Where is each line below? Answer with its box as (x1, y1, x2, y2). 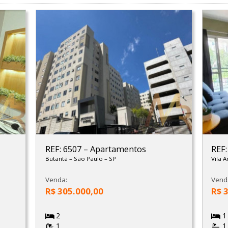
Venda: (45, 175, 67, 185)
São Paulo (73, 154, 104, 162)
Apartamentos (90, 143, 146, 155)
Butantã (45, 154, 69, 162)
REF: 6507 (45, 143, 83, 155)
